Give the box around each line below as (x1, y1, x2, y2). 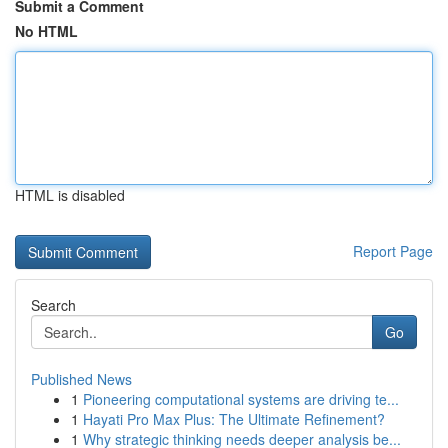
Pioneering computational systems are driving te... (83, 389, 399, 409)
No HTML (15, 21, 78, 41)
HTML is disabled (15, 185, 125, 205)
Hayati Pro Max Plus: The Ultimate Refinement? (83, 409, 385, 429)
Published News (31, 369, 132, 389)
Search (31, 295, 76, 315)
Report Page (353, 241, 433, 261)
